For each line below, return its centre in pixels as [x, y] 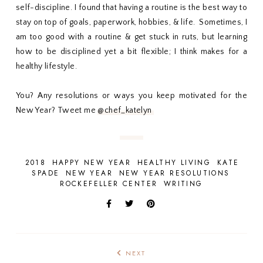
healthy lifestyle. [46, 66]
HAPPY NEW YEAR [92, 162]
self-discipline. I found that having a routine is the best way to [131, 7]
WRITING [183, 183]
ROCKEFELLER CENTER [109, 183]
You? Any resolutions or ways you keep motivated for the [131, 95]
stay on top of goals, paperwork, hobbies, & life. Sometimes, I [131, 22]
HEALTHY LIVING [174, 162]
